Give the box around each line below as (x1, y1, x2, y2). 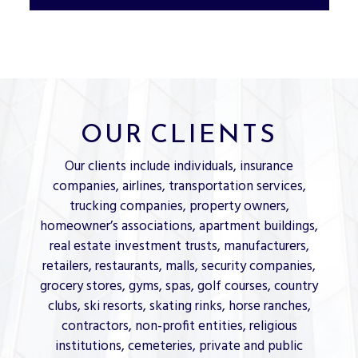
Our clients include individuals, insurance (65, 156, 293, 178)
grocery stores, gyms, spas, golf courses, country (40, 276, 318, 298)
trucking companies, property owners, (69, 196, 289, 218)
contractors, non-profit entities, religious (61, 316, 297, 338)
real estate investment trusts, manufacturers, (49, 236, 309, 258)
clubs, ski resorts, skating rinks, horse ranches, (47, 296, 311, 318)
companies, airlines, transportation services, (52, 176, 306, 198)
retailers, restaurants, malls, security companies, (42, 256, 316, 278)
